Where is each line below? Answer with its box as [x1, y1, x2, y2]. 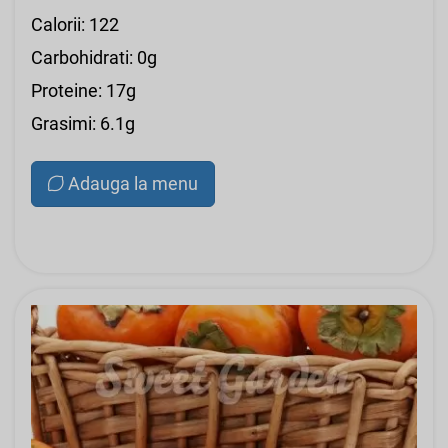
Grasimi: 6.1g [31, 113, 135, 135]
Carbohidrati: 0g [31, 47, 157, 69]
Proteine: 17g [31, 80, 136, 102]
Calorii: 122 [31, 14, 119, 36]
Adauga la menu [68, 173, 198, 195]
